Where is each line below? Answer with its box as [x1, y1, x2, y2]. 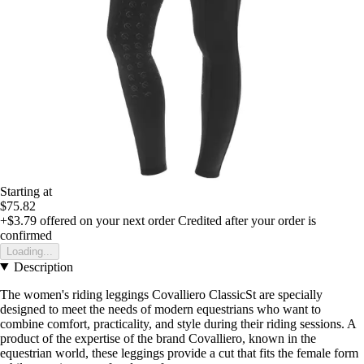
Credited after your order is [178, 213, 316, 227]
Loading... [6, 245, 53, 258]
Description [13, 259, 73, 274]
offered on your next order [37, 213, 175, 227]
